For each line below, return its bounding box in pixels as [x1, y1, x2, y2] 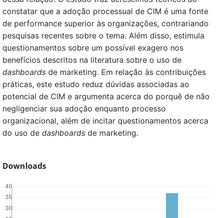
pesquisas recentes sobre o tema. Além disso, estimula [2, 31, 204, 41]
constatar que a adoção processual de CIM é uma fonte [2, 6, 208, 17]
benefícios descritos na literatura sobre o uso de [2, 55, 182, 65]
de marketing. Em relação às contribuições [46, 67, 206, 77]
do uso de [2, 128, 42, 138]
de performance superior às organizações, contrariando [2, 18, 209, 29]
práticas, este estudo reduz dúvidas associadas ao [2, 79, 189, 90]
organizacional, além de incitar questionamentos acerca [2, 116, 208, 126]
